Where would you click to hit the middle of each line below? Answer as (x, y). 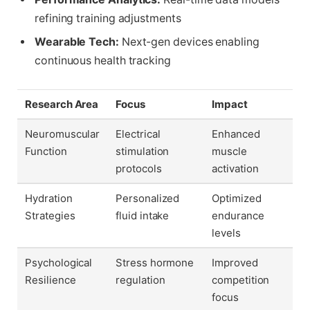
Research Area (62, 104)
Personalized (148, 199)
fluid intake (143, 216)
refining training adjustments (108, 18)
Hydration (49, 199)
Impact (230, 104)
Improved (235, 263)
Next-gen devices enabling (189, 42)
